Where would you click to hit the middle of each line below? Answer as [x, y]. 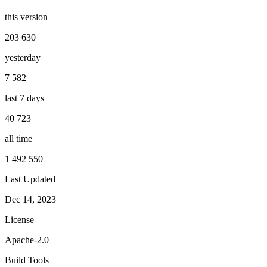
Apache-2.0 [27, 240]
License [19, 219]
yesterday [23, 57]
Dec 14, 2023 [30, 199]
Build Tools [27, 260]
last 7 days [24, 98]
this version [26, 17]
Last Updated [30, 179]
